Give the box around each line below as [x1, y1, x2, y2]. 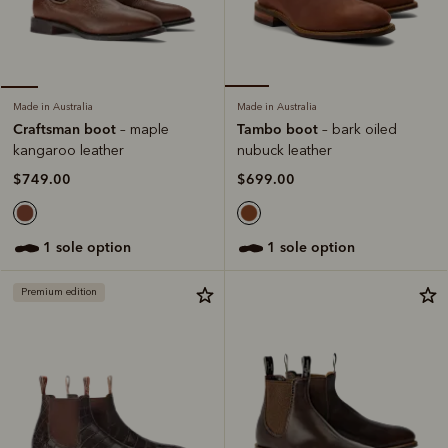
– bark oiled [322, 120, 397, 138]
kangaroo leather [13, 141, 124, 159]
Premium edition [21, 285, 97, 298]
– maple [120, 120, 169, 138]
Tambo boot [237, 119, 322, 138]
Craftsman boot [13, 119, 120, 138]
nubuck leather [237, 141, 332, 159]
